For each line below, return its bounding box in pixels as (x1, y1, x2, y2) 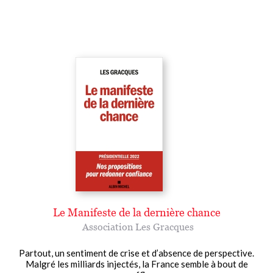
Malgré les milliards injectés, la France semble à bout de (25, 258, 248, 269)
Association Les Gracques (82, 221, 194, 232)
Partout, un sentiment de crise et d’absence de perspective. (19, 247, 254, 258)
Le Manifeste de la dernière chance (52, 205, 221, 219)
